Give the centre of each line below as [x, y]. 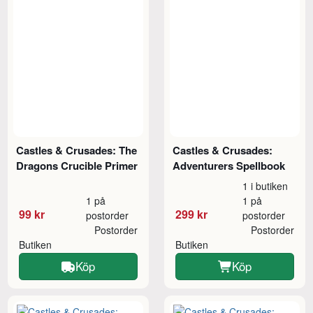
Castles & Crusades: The [77, 151]
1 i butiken [265, 186]
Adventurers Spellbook [229, 166]
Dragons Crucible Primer [77, 166]
